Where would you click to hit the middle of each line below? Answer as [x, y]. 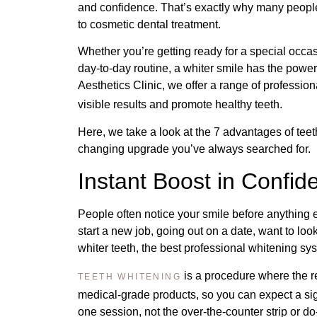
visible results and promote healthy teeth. [180, 105]
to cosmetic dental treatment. [149, 24]
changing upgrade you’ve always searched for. [194, 149]
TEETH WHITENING [129, 276]
